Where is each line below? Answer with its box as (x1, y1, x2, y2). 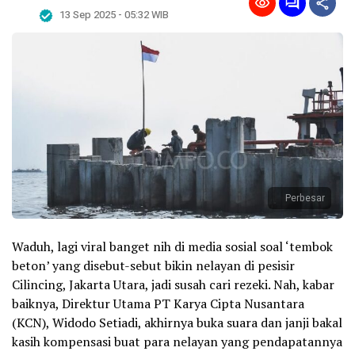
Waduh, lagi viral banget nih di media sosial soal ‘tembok (12, 238, 333, 256)
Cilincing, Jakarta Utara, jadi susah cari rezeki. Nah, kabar (12, 276, 334, 294)
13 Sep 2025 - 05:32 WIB (59, 7, 169, 22)
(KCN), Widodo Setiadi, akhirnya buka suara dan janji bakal (12, 314, 342, 332)
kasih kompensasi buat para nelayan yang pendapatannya (12, 333, 342, 351)
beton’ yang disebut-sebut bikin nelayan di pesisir (12, 257, 295, 275)
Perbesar (285, 191, 325, 206)
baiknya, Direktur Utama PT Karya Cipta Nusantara (12, 295, 304, 313)
